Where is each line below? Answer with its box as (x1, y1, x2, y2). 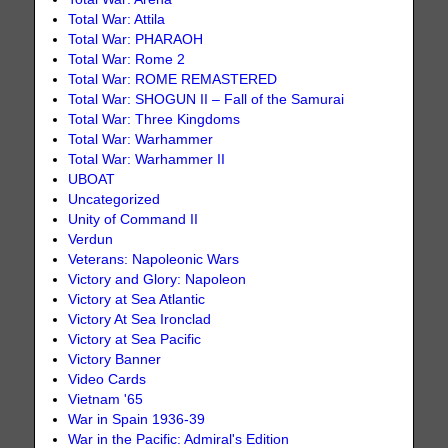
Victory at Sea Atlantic (68, 291, 206, 307)
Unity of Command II (68, 211, 199, 227)
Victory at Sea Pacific (68, 331, 202, 347)
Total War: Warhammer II (68, 151, 226, 167)
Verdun (68, 231, 114, 247)
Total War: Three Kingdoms (68, 111, 241, 127)
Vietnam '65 (68, 391, 144, 407)
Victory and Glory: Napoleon (68, 271, 247, 287)
